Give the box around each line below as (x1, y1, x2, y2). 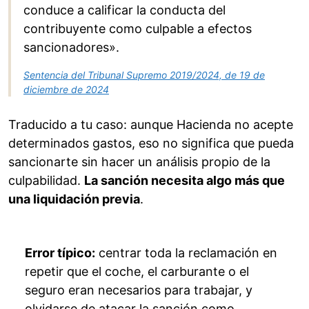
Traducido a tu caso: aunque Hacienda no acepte (8, 117, 293, 132)
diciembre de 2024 (23, 83, 109, 96)
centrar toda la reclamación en (95, 246, 277, 261)
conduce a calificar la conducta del (23, 3, 226, 18)
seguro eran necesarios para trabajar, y (25, 283, 252, 298)
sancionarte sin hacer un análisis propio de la (8, 154, 270, 170)
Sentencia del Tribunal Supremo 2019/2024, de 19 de (23, 69, 265, 81)
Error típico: (25, 246, 95, 261)
